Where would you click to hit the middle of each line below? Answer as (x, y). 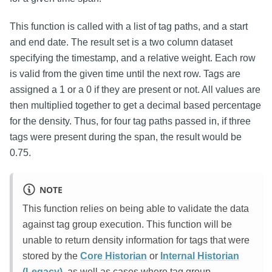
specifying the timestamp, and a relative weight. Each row (133, 58)
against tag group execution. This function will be (127, 224)
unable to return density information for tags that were (136, 240)
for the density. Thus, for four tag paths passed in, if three (130, 121)
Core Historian (114, 256)
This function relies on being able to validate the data (136, 208)
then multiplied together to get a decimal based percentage (135, 105)
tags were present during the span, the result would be (126, 137)
